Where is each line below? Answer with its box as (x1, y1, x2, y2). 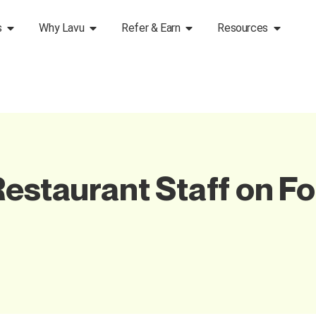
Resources (217, 21, 268, 35)
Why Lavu (39, 21, 85, 35)
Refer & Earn (121, 21, 181, 35)
